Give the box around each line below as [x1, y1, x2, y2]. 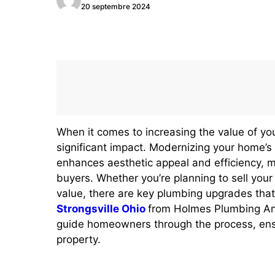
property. [56, 233, 101, 246]
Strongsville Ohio [56, 203, 145, 215]
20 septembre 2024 [81, 1, 150, 11]
